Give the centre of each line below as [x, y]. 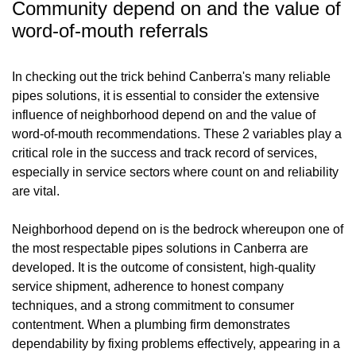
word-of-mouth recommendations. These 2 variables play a [177, 133]
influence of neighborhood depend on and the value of [164, 114]
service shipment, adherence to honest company [148, 286]
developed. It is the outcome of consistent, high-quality [164, 267]
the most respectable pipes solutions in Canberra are [160, 248]
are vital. [36, 191]
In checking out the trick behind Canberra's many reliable [171, 76]
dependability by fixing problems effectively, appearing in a [176, 343]
